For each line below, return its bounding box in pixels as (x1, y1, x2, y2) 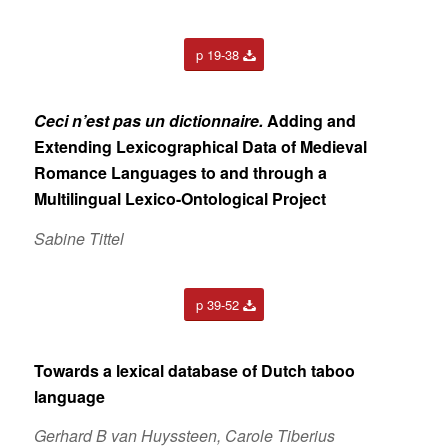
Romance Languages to (33, 160, 220, 184)
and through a (219, 160, 327, 184)
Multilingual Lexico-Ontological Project (33, 186, 326, 210)
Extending (33, 134, 116, 158)
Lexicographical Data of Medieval (115, 134, 367, 158)
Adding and (262, 108, 356, 132)
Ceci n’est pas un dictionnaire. (33, 108, 263, 132)
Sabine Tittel (33, 226, 124, 250)
